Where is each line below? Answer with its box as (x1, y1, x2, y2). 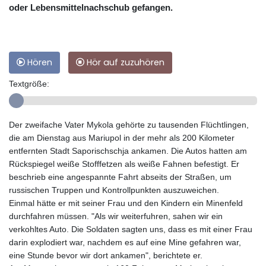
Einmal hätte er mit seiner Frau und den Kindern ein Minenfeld (9, 198, 243, 208)
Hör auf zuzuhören (84, 56, 164, 68)
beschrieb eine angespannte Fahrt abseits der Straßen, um (9, 172, 232, 182)
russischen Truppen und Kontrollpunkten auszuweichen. (9, 185, 219, 195)
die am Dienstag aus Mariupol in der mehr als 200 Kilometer (9, 132, 235, 142)
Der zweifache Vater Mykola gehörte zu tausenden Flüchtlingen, (9, 119, 249, 129)
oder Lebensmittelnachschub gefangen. (9, 2, 173, 12)
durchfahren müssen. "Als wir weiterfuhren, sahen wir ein (9, 211, 223, 221)
